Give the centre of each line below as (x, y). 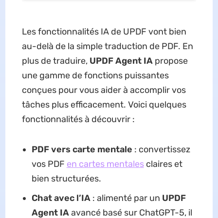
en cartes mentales (105, 164)
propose (170, 61)
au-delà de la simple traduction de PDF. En (107, 46)
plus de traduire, (55, 61)
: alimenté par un (126, 198)
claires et (163, 164)
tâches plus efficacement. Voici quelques (104, 105)
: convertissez (161, 150)
